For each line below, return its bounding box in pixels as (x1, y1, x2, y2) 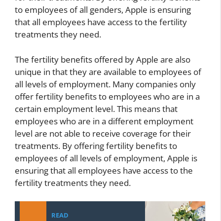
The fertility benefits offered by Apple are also (15, 53, 190, 65)
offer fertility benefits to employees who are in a (15, 90, 200, 102)
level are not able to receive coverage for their (15, 127, 191, 139)
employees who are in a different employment (15, 115, 193, 127)
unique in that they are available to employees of (15, 66, 201, 77)
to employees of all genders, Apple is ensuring (15, 4, 191, 16)
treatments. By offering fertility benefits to (15, 140, 177, 151)
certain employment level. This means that (15, 103, 178, 114)
